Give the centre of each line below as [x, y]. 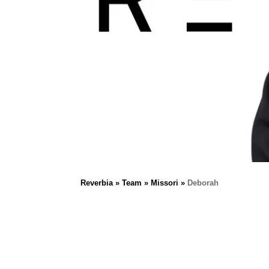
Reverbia [97, 183]
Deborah [203, 183]
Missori [165, 183]
